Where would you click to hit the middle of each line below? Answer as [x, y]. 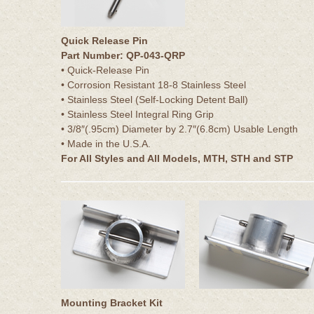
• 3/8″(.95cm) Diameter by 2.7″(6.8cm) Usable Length [179, 129]
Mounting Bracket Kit [112, 302]
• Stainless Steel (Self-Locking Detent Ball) [155, 99]
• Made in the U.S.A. [106, 143]
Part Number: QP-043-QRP [123, 55]
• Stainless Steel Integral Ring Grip [137, 114]
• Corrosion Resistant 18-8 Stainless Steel [153, 84]
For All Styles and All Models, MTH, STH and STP [177, 158]
